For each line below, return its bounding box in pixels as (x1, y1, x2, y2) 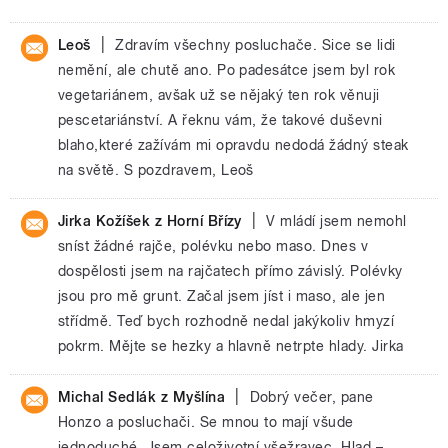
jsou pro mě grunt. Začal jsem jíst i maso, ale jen (58, 287, 386, 305)
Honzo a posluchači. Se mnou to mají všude (58, 413, 354, 431)
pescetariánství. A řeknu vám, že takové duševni (58, 111, 383, 129)
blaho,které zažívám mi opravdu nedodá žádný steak (58, 136, 409, 154)
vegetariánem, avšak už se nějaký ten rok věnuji (58, 86, 380, 104)
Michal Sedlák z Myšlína (58, 388, 226, 406)
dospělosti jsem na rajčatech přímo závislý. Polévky (58, 262, 403, 280)
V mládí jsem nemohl (266, 212, 407, 230)
